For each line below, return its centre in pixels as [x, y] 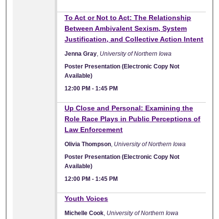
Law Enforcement [94, 129]
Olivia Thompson [88, 144]
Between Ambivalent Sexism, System [126, 28]
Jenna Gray [81, 54]
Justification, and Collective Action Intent [134, 39]
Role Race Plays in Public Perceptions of [133, 119]
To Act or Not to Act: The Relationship [128, 17]
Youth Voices [87, 198]
